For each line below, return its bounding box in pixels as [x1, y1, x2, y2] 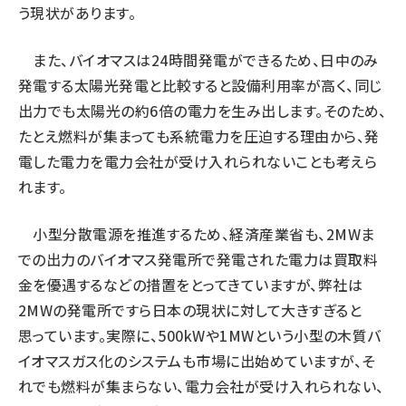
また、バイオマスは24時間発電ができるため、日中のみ [18, 49, 379, 71]
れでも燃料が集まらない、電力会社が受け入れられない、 [18, 375, 384, 397]
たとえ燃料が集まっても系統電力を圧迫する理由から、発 [18, 125, 380, 147]
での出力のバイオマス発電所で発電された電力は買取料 [18, 248, 378, 270]
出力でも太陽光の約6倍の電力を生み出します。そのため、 [18, 100, 387, 121]
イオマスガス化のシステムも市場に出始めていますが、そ [18, 350, 375, 372]
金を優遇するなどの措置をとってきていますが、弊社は [18, 274, 363, 295]
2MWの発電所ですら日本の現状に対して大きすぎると [18, 299, 362, 321]
